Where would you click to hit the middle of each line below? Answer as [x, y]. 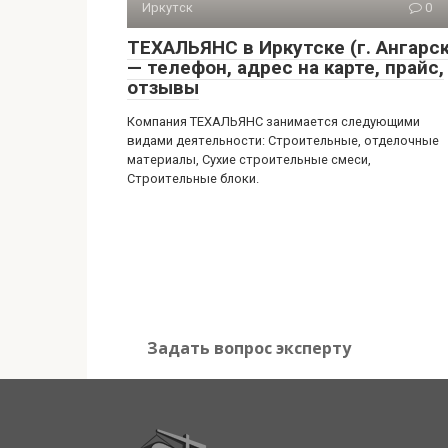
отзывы [163, 87]
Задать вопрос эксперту [249, 348]
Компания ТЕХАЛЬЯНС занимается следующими [273, 121]
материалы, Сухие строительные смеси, [249, 159]
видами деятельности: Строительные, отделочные [283, 140]
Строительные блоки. [193, 178]
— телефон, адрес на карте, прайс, [285, 67]
